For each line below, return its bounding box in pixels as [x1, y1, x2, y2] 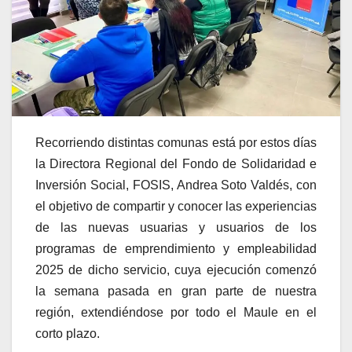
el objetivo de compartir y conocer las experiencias [35, 199, 317, 213]
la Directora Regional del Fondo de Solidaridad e [35, 156, 317, 170]
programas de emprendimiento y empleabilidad [35, 241, 317, 255]
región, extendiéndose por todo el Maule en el [35, 305, 317, 319]
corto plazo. [35, 326, 100, 340]
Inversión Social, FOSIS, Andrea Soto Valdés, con [35, 178, 317, 192]
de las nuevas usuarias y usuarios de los [35, 220, 317, 234]
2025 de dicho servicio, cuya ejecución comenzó [35, 262, 317, 277]
